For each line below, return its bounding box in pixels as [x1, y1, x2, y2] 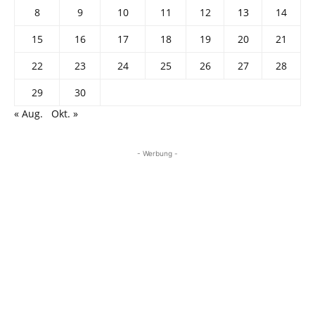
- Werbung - [137, 149, 178, 158]
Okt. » [51, 107, 78, 121]
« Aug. [14, 107, 43, 121]
